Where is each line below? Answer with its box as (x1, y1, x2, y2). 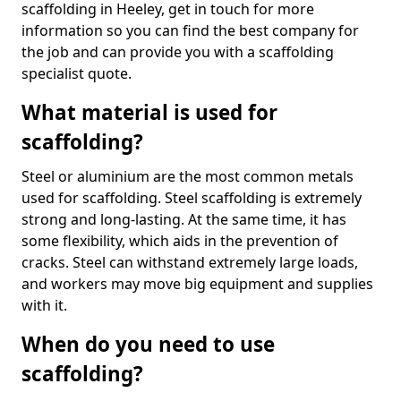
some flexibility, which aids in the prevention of (21, 231, 338, 251)
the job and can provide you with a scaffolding (21, 42, 334, 62)
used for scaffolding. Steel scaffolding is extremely (21, 188, 362, 208)
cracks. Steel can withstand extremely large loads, (21, 252, 358, 272)
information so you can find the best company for (21, 21, 359, 40)
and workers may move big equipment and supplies (21, 274, 373, 294)
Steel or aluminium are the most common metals (21, 166, 354, 186)
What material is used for (21, 98, 277, 126)
